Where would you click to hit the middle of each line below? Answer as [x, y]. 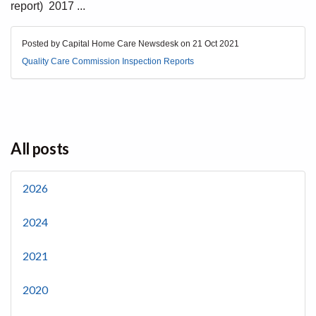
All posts [40, 148]
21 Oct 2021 [216, 44]
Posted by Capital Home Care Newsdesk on [107, 44]
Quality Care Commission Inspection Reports [108, 61]
